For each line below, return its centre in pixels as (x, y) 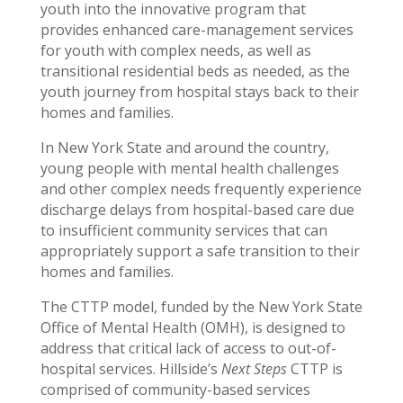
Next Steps (254, 369)
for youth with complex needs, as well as (175, 51)
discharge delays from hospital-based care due (197, 210)
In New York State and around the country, (184, 148)
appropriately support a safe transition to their (200, 251)
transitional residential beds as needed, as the (195, 72)
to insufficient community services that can (184, 231)
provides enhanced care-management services (197, 30)
